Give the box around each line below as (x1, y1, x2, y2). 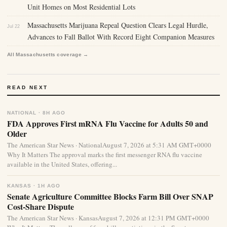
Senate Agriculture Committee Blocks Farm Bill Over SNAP (7, 191, 213, 203)
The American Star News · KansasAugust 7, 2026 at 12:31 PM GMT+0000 (7, 213, 209, 223)
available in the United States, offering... (7, 160, 117, 169)
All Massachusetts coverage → (7, 52, 89, 58)
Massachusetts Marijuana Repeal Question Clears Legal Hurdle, (27, 20, 208, 30)
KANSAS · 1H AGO (7, 183, 60, 189)
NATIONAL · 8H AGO (7, 110, 65, 116)
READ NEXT (7, 85, 48, 91)
